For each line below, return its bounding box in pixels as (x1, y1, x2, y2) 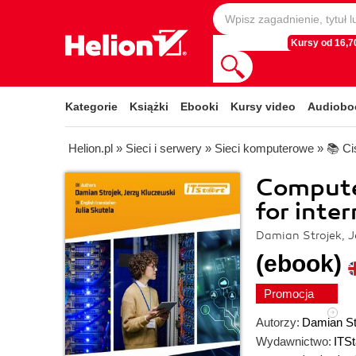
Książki (130, 100, 168, 113)
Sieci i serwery (126, 141, 202, 155)
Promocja (264, 287, 317, 300)
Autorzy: (256, 315, 300, 329)
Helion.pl (68, 141, 113, 155)
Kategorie (65, 100, 118, 113)
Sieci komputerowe (215, 141, 314, 155)
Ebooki (180, 100, 219, 113)
